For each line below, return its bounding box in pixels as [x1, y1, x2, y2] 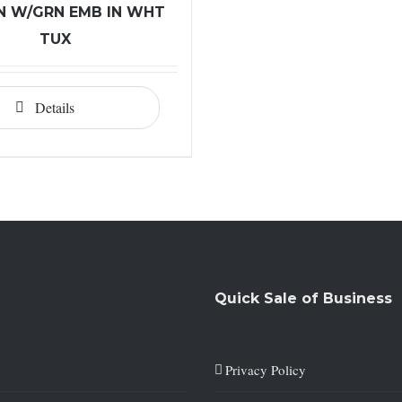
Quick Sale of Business [214, 289, 392, 307]
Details [35, 98, 74, 117]
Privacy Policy [225, 360, 306, 379]
